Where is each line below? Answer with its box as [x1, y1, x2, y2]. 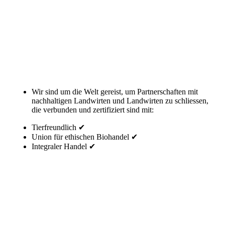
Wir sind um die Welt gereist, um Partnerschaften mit [32, 87, 198, 96]
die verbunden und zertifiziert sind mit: [32, 105, 154, 114]
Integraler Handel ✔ [32, 142, 95, 151]
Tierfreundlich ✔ [32, 123, 85, 132]
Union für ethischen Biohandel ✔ [32, 132, 138, 141]
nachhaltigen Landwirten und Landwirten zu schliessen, [32, 96, 208, 105]
